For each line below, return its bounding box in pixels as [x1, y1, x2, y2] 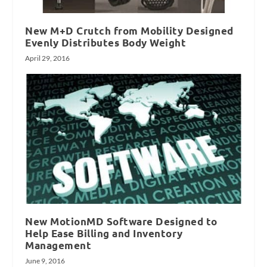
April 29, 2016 [25, 53, 70, 63]
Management [25, 238, 92, 252]
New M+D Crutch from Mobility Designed [25, 24, 234, 37]
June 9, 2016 [25, 256, 66, 265]
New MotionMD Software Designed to [25, 215, 218, 228]
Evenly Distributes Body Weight [25, 36, 187, 49]
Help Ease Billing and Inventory [25, 226, 183, 240]
